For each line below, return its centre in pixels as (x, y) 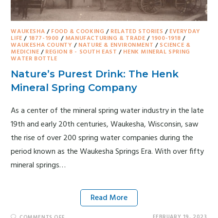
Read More (109, 198)
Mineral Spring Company (74, 87)
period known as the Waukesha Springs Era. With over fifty (108, 152)
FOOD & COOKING (78, 31)
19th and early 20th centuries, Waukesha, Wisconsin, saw (105, 124)
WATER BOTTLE (34, 59)
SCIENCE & (175, 45)
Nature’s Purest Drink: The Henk (95, 74)
